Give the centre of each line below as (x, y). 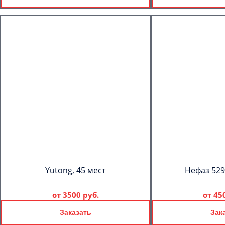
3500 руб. (81, 195)
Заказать (75, 212)
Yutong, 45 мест (75, 170)
